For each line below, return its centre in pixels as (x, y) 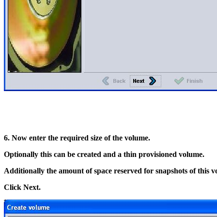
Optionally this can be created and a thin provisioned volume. (104, 154)
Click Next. (22, 187)
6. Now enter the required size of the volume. (77, 138)
